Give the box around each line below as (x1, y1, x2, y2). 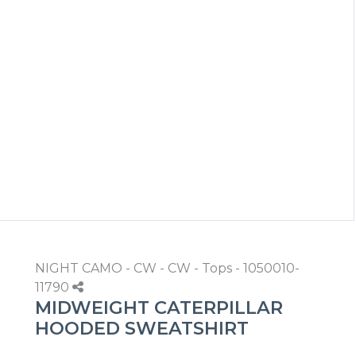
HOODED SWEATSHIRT (35, 317, 249, 339)
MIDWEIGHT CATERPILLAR (35, 296, 283, 319)
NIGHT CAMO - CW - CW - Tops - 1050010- (35, 261, 300, 276)
